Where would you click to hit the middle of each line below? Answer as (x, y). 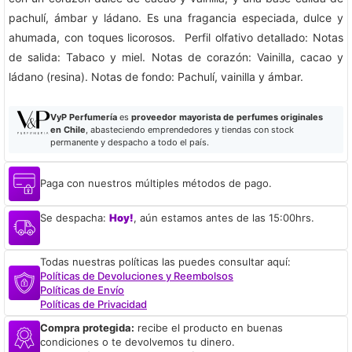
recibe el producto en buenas (209, 327)
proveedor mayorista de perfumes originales (227, 117)
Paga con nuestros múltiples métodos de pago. (156, 183)
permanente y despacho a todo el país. (129, 142)
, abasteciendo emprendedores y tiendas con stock (189, 129)
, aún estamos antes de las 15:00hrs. (224, 217)
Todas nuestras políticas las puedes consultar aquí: (165, 261)
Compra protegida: (87, 327)
